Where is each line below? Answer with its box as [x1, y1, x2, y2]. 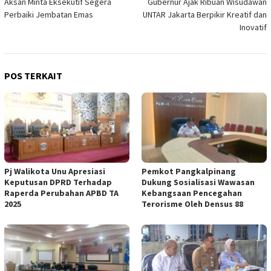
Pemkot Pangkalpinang [142, 166, 236, 177]
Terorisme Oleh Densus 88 [142, 198, 243, 210]
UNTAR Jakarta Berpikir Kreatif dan [143, 9, 267, 21]
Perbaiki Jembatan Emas [4, 9, 93, 21]
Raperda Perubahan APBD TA [4, 188, 119, 199]
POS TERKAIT [4, 70, 62, 82]
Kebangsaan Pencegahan [142, 188, 242, 199]
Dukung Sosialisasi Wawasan [142, 177, 255, 188]
